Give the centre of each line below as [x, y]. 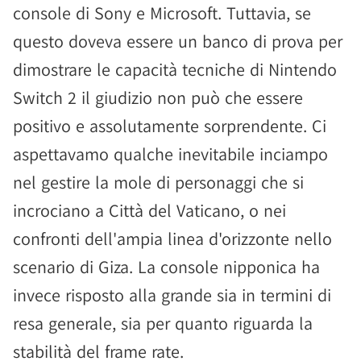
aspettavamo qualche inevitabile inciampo [170, 154]
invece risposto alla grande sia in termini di [172, 295]
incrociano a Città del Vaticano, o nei [149, 210]
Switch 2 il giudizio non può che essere [158, 98]
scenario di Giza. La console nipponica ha [166, 267]
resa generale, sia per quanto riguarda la [163, 323]
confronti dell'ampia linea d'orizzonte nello [172, 239]
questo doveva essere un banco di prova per [178, 41]
